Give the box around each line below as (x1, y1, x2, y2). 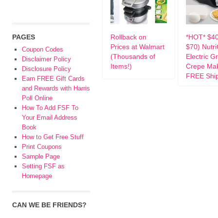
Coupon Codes (22, 46, 63, 53)
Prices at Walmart (110, 43, 164, 51)
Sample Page (22, 153, 60, 160)
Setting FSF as (22, 163, 65, 170)
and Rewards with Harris (22, 85, 90, 92)
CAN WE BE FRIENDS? (12, 201, 87, 209)
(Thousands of (110, 53, 155, 60)
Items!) (110, 62, 132, 70)
